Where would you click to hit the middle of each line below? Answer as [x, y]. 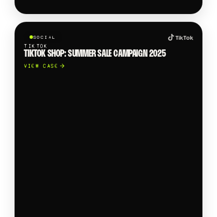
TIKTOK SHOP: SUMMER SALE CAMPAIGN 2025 [95, 54]
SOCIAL [45, 37]
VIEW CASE [41, 66]
